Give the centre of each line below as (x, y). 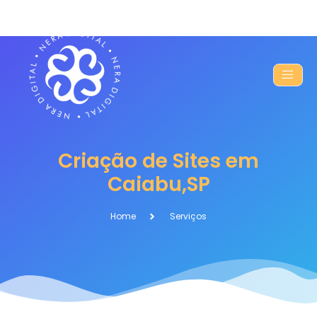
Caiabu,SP (158, 185)
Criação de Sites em (158, 161)
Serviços (189, 217)
